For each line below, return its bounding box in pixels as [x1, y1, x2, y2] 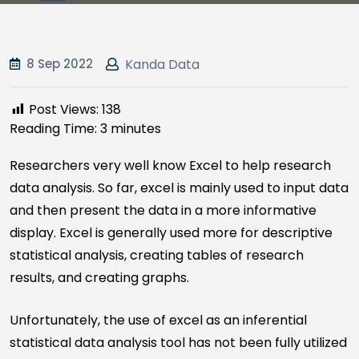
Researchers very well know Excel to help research [10, 156, 331, 175]
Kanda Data [125, 55, 200, 74]
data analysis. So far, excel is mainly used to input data [10, 179, 349, 197]
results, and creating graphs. [10, 268, 189, 287]
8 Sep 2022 [26, 55, 93, 72]
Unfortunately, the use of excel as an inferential [10, 311, 307, 329]
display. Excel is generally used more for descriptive [10, 224, 333, 242]
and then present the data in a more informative [10, 201, 317, 220]
